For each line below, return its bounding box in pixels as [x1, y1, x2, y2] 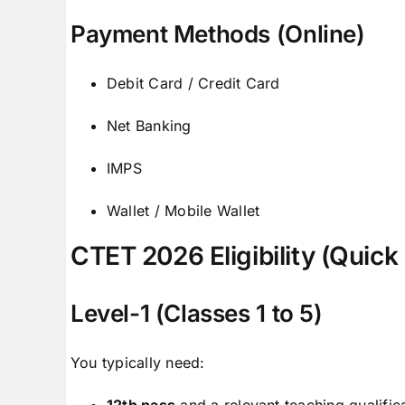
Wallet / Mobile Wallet [106, 201, 260, 220]
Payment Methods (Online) [70, 19, 365, 48]
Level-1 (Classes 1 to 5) [70, 298, 323, 327]
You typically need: [70, 353, 205, 372]
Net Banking [106, 116, 192, 135]
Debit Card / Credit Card [106, 73, 280, 92]
